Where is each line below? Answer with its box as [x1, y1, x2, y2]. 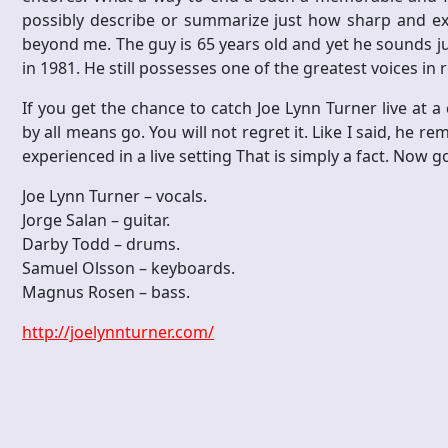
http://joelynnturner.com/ [22, 321, 214, 344]
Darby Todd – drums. [22, 233, 180, 256]
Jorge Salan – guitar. [22, 209, 170, 232]
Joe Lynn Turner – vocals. [22, 185, 207, 208]
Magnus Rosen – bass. [22, 281, 190, 304]
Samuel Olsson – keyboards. [22, 257, 235, 280]
